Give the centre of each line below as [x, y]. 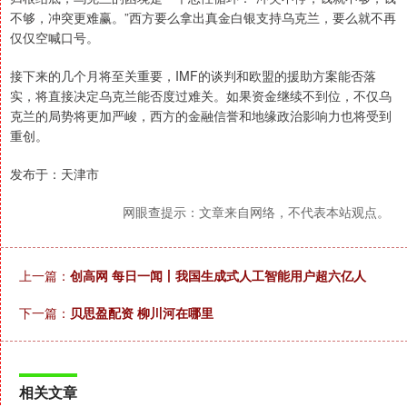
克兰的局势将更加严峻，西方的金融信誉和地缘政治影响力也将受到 [201, 115]
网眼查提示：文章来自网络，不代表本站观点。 [256, 212]
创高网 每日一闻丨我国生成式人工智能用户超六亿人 [218, 275]
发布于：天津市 [55, 174]
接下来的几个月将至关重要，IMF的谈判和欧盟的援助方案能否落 [193, 75]
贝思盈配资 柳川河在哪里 [142, 313]
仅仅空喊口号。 [55, 37]
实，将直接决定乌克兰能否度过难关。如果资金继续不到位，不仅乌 [201, 95]
